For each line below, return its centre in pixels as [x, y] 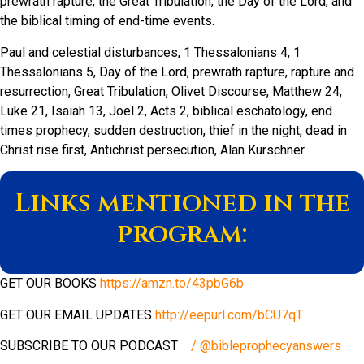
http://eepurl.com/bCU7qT [229, 314]
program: [182, 235]
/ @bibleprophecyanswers [268, 345]
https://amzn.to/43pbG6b [172, 284]
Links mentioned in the [182, 204]
